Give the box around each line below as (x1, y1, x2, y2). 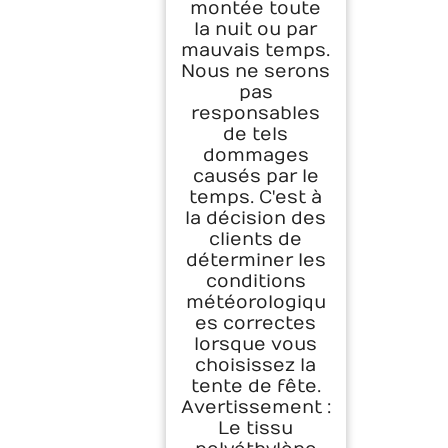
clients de (209, 229, 303, 251)
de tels (223, 124, 289, 146)
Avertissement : (180, 397, 331, 419)
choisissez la (195, 355, 317, 377)
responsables (191, 103, 321, 125)
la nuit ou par (194, 19, 318, 41)
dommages (202, 145, 309, 167)
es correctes (195, 313, 317, 335)
